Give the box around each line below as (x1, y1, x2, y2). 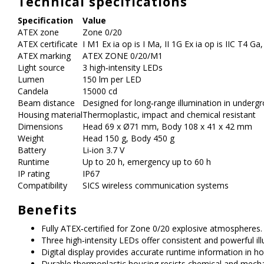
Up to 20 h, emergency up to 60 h (82, 156, 211, 167)
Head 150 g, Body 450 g (82, 133, 174, 144)
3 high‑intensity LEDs (82, 62, 163, 73)
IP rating (18, 168, 49, 179)
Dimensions (18, 121, 63, 132)
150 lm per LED (82, 74, 141, 85)
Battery (18, 144, 46, 156)
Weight (18, 133, 44, 144)
